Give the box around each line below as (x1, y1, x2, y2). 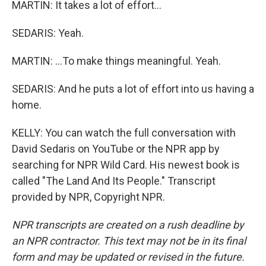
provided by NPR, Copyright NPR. (12, 191, 165, 203)
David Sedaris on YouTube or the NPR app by (12, 142, 220, 155)
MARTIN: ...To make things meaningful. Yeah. (12, 55, 221, 67)
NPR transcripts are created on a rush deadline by (12, 218, 244, 231)
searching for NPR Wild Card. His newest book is (12, 159, 240, 171)
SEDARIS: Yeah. (12, 27, 84, 39)
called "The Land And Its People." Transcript (12, 175, 216, 187)
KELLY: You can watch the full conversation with (12, 126, 236, 139)
